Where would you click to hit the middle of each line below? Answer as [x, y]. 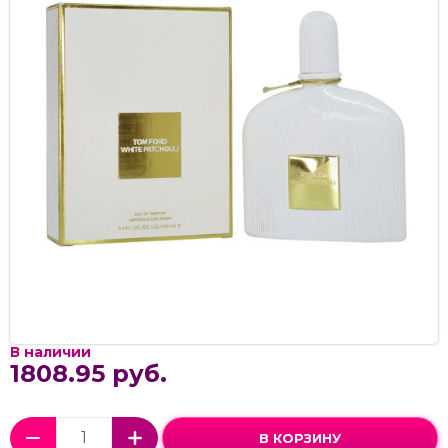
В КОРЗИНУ [300, 437]
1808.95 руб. [88, 373]
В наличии [50, 351]
